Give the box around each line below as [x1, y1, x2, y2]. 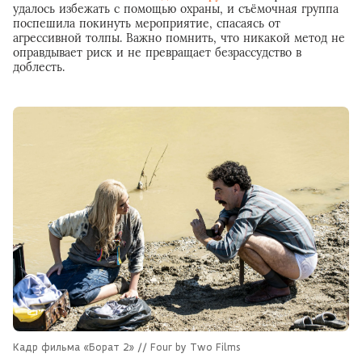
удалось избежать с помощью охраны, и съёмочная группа [13, 2, 339, 17]
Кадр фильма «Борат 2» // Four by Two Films [13, 339, 241, 353]
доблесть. [13, 60, 65, 75]
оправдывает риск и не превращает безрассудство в [13, 45, 301, 61]
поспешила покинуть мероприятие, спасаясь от [13, 16, 280, 32]
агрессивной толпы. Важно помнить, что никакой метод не [13, 31, 345, 46]
